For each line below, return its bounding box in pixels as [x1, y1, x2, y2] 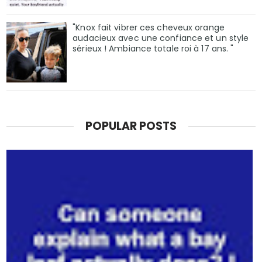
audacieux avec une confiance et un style [73, 32, 249, 44]
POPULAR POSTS [85, 118, 177, 135]
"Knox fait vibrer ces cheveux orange [73, 21, 225, 33]
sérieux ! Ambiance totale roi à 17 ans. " [73, 42, 234, 54]
